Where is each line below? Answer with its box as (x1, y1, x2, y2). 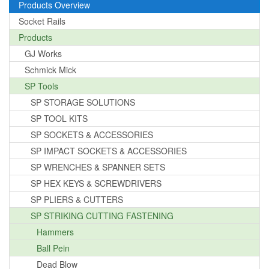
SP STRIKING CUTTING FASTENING (31, 210, 174, 222)
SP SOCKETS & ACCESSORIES (31, 128, 153, 141)
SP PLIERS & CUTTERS (31, 193, 123, 206)
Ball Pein (37, 242, 70, 255)
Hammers (37, 226, 74, 238)
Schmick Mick (25, 64, 76, 76)
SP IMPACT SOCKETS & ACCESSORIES (31, 145, 187, 157)
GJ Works (25, 47, 62, 60)
